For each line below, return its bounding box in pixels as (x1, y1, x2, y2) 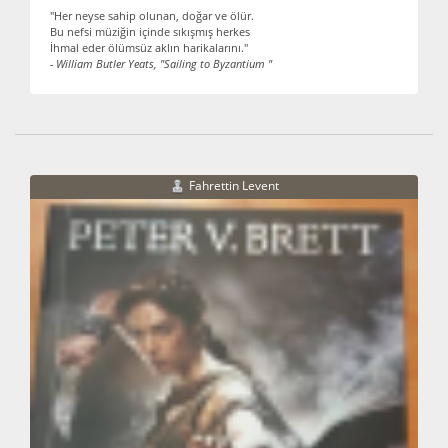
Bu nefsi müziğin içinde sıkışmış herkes (50, 24, 250, 39)
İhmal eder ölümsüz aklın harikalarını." (50, 40, 248, 55)
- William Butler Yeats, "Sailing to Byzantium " (50, 56, 272, 71)
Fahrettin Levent (188, 176, 279, 194)
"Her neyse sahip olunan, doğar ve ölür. (50, 8, 254, 23)
